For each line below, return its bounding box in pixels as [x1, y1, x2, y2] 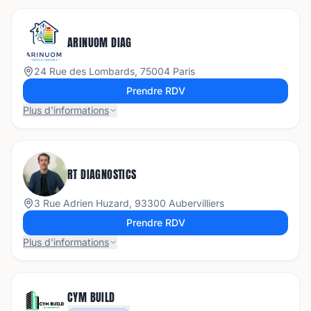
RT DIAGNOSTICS [67, 166, 137, 183]
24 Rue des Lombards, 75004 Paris [34, 65, 195, 77]
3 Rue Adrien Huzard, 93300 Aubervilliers [34, 197, 224, 209]
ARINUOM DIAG [67, 34, 132, 51]
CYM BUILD [67, 289, 115, 306]
